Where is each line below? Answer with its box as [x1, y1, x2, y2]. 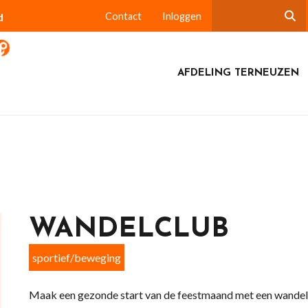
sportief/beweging [32, 251, 121, 264]
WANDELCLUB [28, 216, 229, 243]
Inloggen [162, 10, 201, 22]
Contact [104, 10, 142, 22]
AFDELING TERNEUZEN [177, 68, 299, 78]
